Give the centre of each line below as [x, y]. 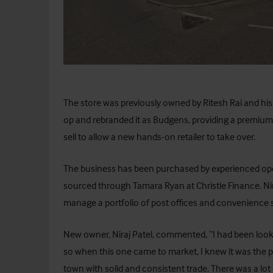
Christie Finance [228, 185]
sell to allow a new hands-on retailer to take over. [159, 136]
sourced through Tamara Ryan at [130, 185]
